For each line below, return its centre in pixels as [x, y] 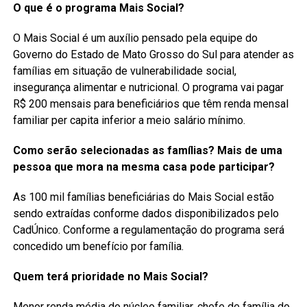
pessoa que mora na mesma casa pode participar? [144, 167]
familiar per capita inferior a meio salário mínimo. [130, 121]
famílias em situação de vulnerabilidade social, [124, 71]
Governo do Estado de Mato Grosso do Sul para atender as [153, 55]
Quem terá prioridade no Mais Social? [112, 277]
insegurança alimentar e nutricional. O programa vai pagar [148, 88]
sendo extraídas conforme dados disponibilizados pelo [146, 214]
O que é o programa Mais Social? [98, 8]
